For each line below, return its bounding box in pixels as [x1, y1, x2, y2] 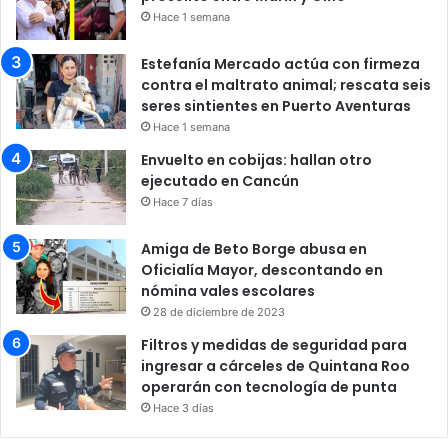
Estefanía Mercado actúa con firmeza [141, 53, 420, 74]
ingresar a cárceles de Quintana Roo [141, 355, 410, 376]
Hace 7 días [153, 194, 213, 209]
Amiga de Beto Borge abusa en [141, 238, 367, 259]
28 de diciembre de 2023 [153, 304, 285, 319]
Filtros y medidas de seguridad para [141, 334, 407, 355]
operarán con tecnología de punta [141, 376, 397, 397]
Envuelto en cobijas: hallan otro [141, 149, 372, 170]
